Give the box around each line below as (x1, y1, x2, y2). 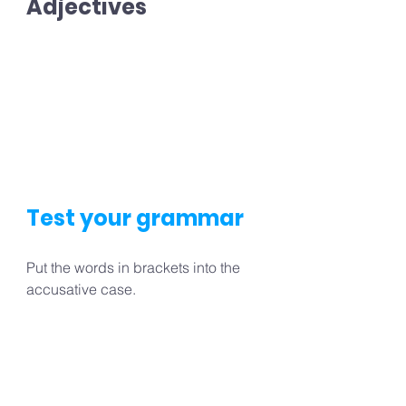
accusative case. (26, 280, 136, 299)
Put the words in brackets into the (26, 258, 244, 277)
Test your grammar (26, 203, 244, 234)
